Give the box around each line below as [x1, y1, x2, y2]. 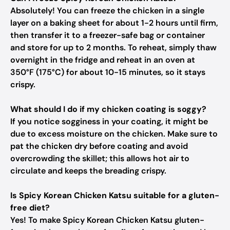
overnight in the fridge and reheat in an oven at [10, 54, 195, 65]
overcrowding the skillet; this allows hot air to [10, 153, 189, 164]
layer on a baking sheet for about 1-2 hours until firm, [10, 17, 218, 28]
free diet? [10, 202, 50, 213]
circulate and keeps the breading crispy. [10, 165, 166, 176]
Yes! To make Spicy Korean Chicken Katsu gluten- [10, 215, 204, 225]
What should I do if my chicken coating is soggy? [10, 104, 206, 114]
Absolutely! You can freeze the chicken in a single [10, 5, 204, 16]
